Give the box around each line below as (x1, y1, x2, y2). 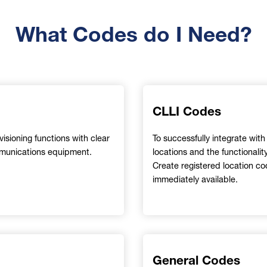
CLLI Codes (153, 104, 221, 119)
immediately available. (153, 173, 238, 185)
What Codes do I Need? (15, 21, 252, 47)
